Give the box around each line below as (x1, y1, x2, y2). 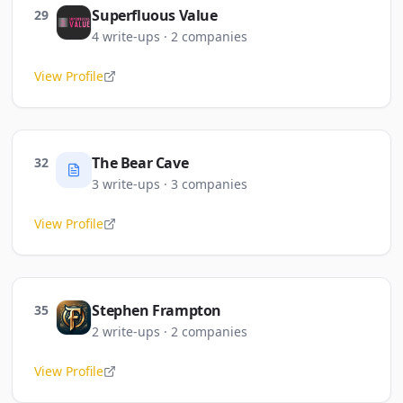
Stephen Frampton (92, 300, 221, 320)
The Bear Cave (92, 153, 189, 173)
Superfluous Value (92, 5, 218, 25)
